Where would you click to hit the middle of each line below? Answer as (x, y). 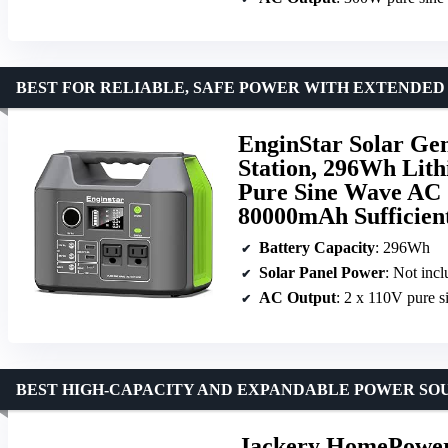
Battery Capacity (317, 247)
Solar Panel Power (322, 272)
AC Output (297, 297)
